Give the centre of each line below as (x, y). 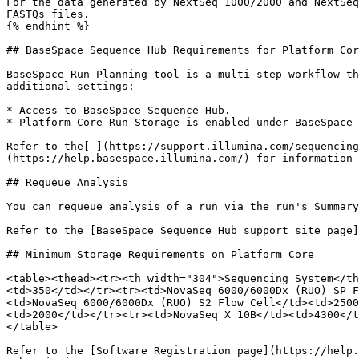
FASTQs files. (48, 14)
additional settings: (71, 86)
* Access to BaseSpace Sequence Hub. (119, 110)
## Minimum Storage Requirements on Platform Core (160, 254)
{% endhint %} (48, 26)
